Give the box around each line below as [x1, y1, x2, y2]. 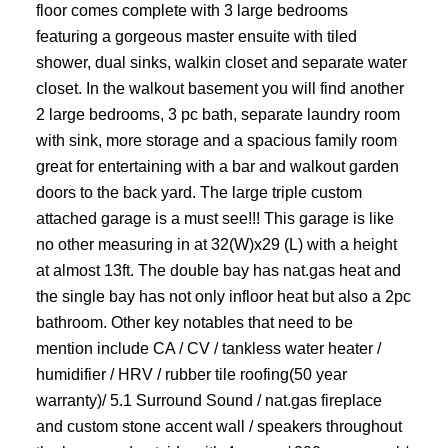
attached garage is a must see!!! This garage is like [35, 208, 394, 227]
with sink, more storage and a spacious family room [35, 130, 397, 149]
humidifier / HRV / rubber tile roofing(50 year [35, 364, 347, 383]
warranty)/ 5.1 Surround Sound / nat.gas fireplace [35, 390, 382, 409]
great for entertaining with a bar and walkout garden [35, 156, 399, 175]
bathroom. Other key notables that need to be [35, 312, 353, 331]
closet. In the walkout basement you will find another [35, 78, 404, 97]
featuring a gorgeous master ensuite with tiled [35, 26, 357, 45]
